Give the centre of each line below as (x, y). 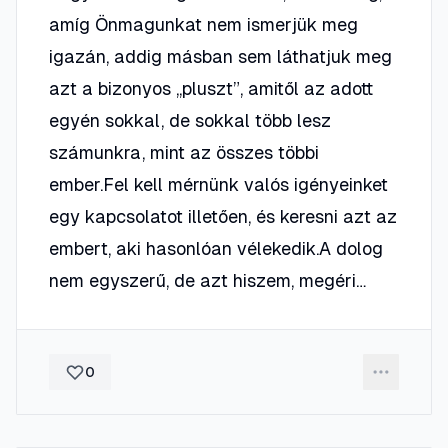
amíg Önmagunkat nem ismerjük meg (203, 24)
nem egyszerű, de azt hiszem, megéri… (207, 280)
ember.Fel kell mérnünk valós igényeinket (218, 184)
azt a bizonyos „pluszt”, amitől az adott (211, 88)
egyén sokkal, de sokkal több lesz (190, 120)
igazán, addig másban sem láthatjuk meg (220, 56)
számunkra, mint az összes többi (184, 152)
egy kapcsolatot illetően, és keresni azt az (223, 216)
